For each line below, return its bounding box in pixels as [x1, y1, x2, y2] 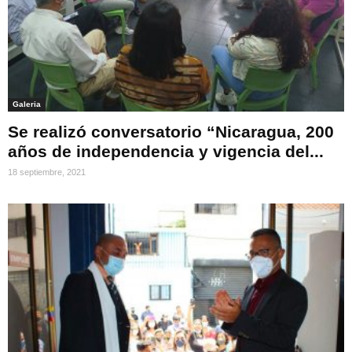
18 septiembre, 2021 [8, 167, 86, 178]
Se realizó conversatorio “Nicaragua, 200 [8, 123, 334, 141]
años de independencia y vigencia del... [8, 142, 324, 161]
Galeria [13, 100, 41, 109]
